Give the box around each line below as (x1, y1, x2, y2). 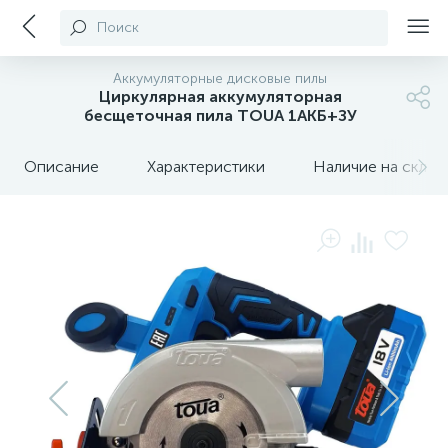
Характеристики (147, 157, 265, 176)
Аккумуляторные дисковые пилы (113, 70, 327, 87)
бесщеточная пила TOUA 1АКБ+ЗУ (83, 106, 357, 125)
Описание (24, 157, 99, 176)
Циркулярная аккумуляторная (98, 87, 342, 106)
